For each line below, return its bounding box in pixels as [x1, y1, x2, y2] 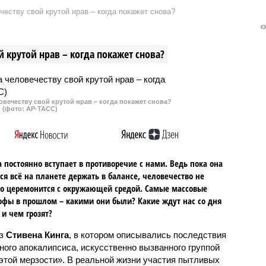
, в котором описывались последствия [68, 229, 226, 240]
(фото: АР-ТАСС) [2, 104, 58, 112]
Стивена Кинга [5, 229, 69, 240]
